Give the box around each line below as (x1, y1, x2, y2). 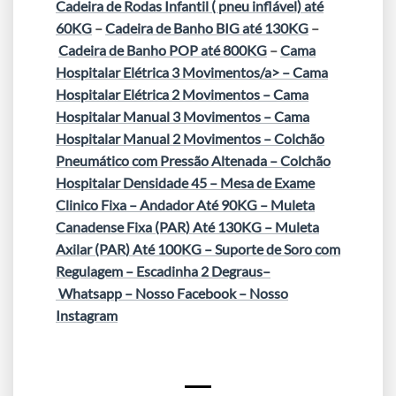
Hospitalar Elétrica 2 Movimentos (56, 86, 260, 103)
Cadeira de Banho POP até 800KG (58, 42, 267, 59)
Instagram (56, 307, 118, 324)
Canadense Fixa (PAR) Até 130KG (56, 218, 262, 236)
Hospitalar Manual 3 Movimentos (56, 108, 261, 126)
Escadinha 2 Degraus (136, 263, 263, 280)
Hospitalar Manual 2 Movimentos (56, 130, 261, 148)
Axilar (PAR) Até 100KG (56, 240, 202, 258)
